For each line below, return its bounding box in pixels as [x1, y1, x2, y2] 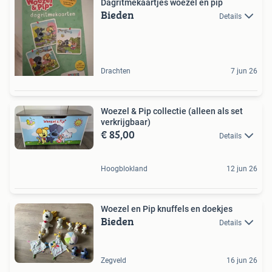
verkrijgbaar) [101, 117, 151, 127]
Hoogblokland [101, 164, 148, 173]
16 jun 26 [226, 256, 257, 265]
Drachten [101, 66, 131, 75]
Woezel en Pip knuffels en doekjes [101, 203, 233, 214]
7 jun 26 [231, 66, 257, 75]
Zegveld [101, 256, 126, 265]
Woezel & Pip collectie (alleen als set [101, 106, 243, 116]
